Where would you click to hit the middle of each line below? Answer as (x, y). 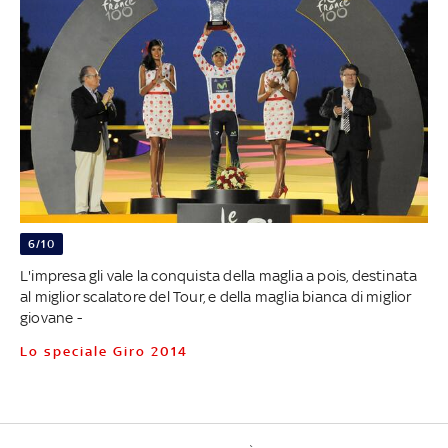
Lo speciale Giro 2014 (108, 351)
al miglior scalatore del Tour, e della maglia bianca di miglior (215, 296)
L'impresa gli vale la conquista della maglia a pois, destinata (218, 275)
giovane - (50, 317)
